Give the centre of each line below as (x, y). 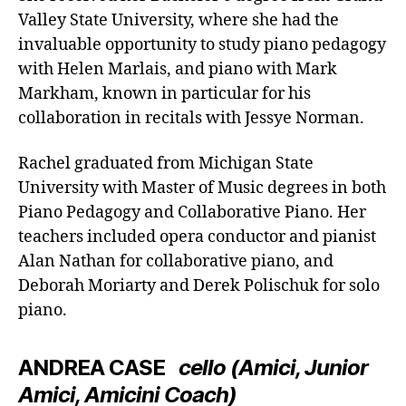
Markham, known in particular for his (164, 94)
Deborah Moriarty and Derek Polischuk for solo (199, 285)
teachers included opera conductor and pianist (197, 237)
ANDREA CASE (92, 367)
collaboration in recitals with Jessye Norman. (191, 119)
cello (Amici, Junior (274, 367)
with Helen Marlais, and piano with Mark (178, 70)
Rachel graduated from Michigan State (166, 163)
